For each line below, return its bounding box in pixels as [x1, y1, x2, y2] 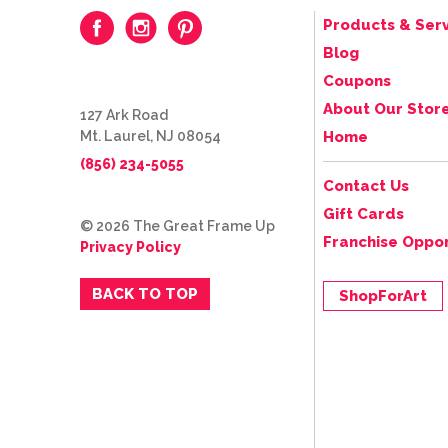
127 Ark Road [80, 106, 168, 123]
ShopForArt [339, 286, 427, 305]
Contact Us [323, 176, 409, 195]
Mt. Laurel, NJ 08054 [80, 127, 221, 144]
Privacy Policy [80, 238, 181, 255]
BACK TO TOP [92, 284, 198, 303]
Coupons [323, 71, 391, 90]
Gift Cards [323, 204, 404, 223]
